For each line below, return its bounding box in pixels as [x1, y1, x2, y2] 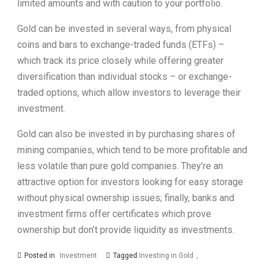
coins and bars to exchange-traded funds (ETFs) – [17, 38, 224, 50]
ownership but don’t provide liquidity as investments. [17, 224, 234, 235]
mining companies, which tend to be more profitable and [17, 144, 247, 156]
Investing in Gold [139, 251, 193, 260]
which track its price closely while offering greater [17, 54, 224, 66]
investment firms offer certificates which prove [17, 208, 211, 219]
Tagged [113, 251, 139, 260]
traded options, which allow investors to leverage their [17, 86, 241, 98]
